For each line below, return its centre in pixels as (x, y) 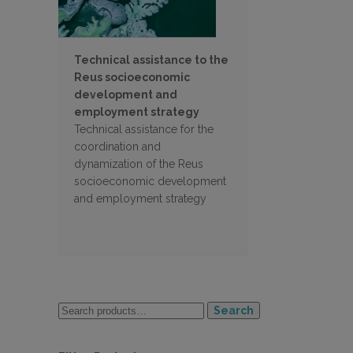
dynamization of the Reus (139, 164)
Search (234, 310)
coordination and (117, 147)
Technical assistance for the (144, 130)
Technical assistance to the (151, 60)
